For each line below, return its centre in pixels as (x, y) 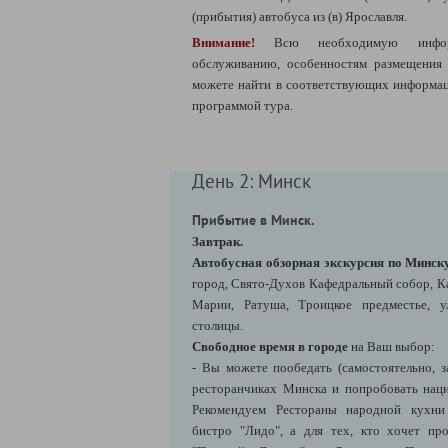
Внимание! (223, 42)
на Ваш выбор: (393, 346)
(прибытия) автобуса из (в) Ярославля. (301, 16)
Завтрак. (217, 241)
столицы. (217, 325)
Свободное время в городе (271, 346)
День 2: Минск (251, 180)
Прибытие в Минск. (253, 219)
